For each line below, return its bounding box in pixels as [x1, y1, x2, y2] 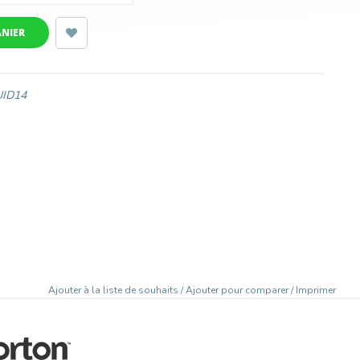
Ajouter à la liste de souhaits [48, 283, 181, 297]
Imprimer [296, 283, 336, 297]
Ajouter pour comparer [186, 283, 291, 297]
